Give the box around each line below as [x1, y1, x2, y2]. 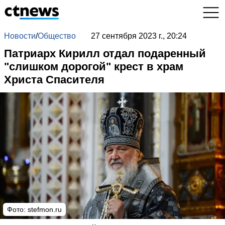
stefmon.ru [28, 205, 62, 213]
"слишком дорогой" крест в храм [4, 60, 183, 73]
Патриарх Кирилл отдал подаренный [4, 47, 206, 60]
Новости [4, 32, 36, 40]
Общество [38, 32, 76, 40]
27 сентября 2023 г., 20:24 [90, 32, 187, 40]
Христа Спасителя [4, 73, 104, 86]
